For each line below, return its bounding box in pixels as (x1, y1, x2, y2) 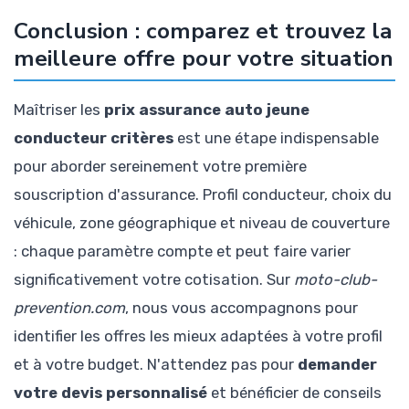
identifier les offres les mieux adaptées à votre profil (14, 327, 383, 346)
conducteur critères (14, 129, 173, 148)
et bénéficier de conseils (207, 383, 382, 403)
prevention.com (14, 299, 125, 318)
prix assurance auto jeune (104, 100, 309, 120)
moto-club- (294, 270, 377, 289)
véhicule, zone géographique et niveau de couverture (14, 214, 390, 233)
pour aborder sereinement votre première (14, 157, 307, 176)
